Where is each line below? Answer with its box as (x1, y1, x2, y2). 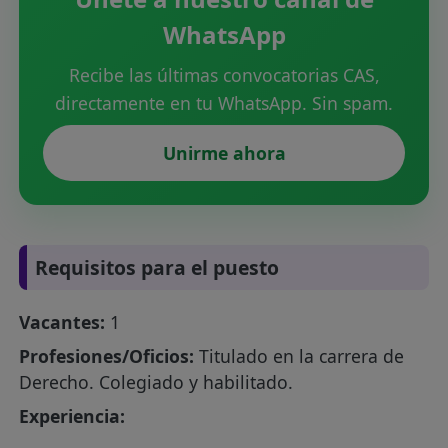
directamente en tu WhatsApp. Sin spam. (55, 91, 393, 115)
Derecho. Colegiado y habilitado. (19, 370, 294, 395)
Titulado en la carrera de (194, 344, 405, 369)
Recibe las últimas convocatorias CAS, (68, 63, 380, 87)
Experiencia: (19, 404, 126, 429)
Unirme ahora (162, 141, 286, 165)
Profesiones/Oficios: (19, 344, 195, 369)
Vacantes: (19, 310, 106, 335)
